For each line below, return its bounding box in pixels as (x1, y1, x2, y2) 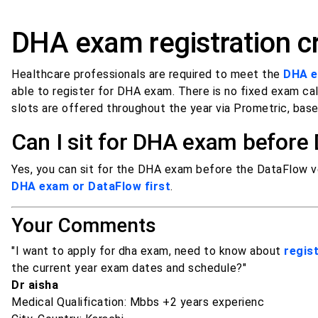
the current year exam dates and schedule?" (11, 261, 246, 275)
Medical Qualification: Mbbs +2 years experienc (11, 295, 264, 309)
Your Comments (11, 214, 156, 238)
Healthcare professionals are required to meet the (11, 67, 283, 82)
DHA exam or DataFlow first (11, 180, 170, 194)
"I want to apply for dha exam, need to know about (11, 244, 284, 258)
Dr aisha (11, 278, 58, 292)
